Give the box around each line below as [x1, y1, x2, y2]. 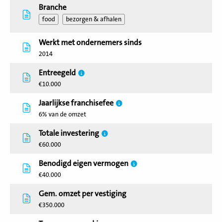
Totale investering [39, 129, 99, 138]
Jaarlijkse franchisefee [39, 99, 113, 108]
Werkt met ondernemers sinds [39, 38, 142, 47]
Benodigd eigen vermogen [39, 159, 128, 168]
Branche [39, 3, 66, 12]
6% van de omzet [39, 111, 86, 118]
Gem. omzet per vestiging [39, 189, 126, 198]
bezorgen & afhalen [66, 16, 121, 23]
